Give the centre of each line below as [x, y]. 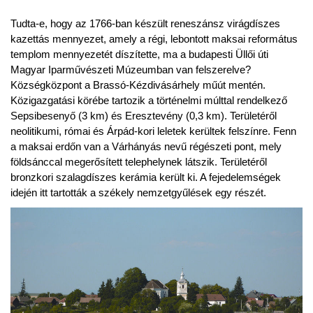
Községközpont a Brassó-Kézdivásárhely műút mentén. [138, 85]
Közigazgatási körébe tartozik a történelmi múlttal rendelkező [149, 100]
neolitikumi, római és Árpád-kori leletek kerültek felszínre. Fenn [153, 131]
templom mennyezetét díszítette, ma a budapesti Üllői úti [139, 54]
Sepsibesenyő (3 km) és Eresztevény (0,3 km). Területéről [144, 116]
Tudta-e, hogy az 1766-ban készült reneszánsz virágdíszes [145, 23]
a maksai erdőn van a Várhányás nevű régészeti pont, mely [146, 146]
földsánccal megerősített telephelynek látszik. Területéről [139, 162]
